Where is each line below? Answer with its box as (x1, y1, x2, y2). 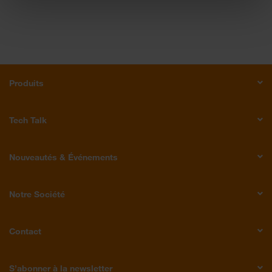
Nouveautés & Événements (9, 152, 118, 162)
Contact (9, 226, 41, 236)
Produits (9, 78, 44, 88)
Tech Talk (9, 115, 47, 125)
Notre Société (9, 189, 65, 199)
